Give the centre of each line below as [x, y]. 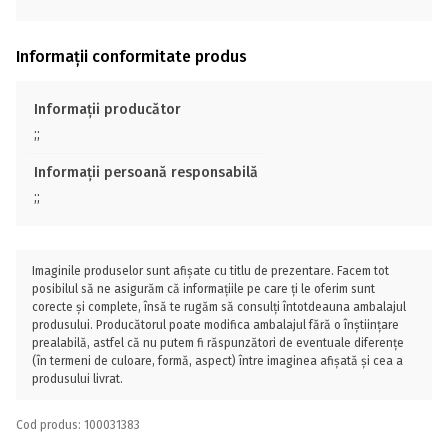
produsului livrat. [77, 379]
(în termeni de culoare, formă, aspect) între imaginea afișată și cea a [217, 361]
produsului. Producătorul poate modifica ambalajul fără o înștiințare [215, 325]
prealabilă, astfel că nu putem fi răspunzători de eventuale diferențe [218, 343]
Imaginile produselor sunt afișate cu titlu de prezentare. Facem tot [210, 271]
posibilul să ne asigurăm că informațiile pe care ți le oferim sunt [203, 289]
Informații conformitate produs [131, 56]
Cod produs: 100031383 [78, 425]
